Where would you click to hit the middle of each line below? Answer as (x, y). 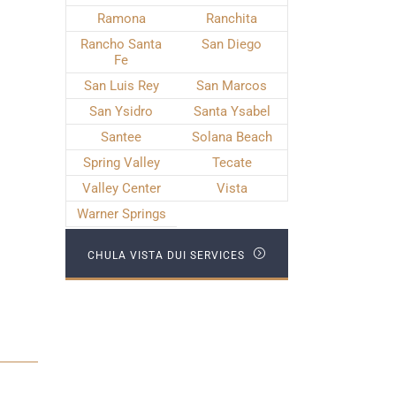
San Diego (232, 44)
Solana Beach (232, 137)
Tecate (232, 163)
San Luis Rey (121, 86)
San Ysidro (121, 111)
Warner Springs (121, 214)
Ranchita (232, 19)
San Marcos (232, 86)
